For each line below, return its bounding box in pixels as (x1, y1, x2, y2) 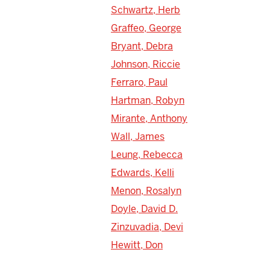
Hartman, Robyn (111, 93, 184, 107)
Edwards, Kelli (111, 166, 174, 179)
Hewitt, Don (111, 238, 163, 251)
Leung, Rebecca (111, 148, 183, 161)
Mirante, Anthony (111, 111, 187, 125)
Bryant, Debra (111, 39, 173, 52)
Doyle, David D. (111, 202, 178, 215)
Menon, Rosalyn (111, 184, 181, 197)
